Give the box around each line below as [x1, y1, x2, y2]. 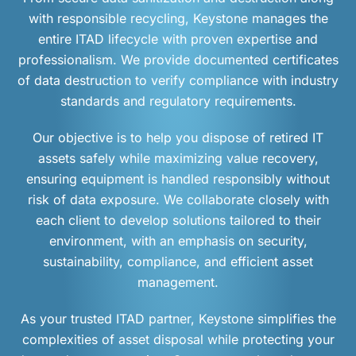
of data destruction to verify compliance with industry [17, 72, 339, 89]
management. [137, 274, 219, 291]
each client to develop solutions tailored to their [35, 212, 321, 229]
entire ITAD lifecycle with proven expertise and [38, 31, 318, 48]
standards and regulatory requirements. [60, 93, 296, 110]
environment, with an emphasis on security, [48, 233, 308, 250]
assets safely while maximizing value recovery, [37, 150, 319, 167]
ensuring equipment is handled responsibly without [26, 171, 330, 188]
